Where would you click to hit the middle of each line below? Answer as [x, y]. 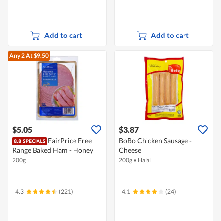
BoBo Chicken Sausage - [155, 141]
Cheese [130, 150]
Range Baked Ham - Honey [53, 150]
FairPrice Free [70, 141]
